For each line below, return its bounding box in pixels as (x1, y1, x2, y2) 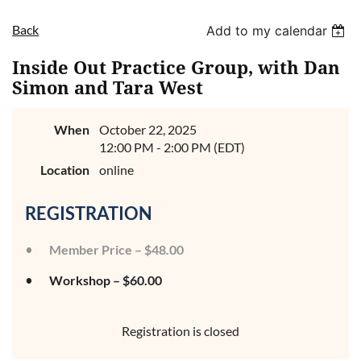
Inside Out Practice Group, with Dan (12, 58, 340, 78)
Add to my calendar (206, 23, 328, 39)
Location (40, 162, 89, 177)
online (99, 162, 134, 177)
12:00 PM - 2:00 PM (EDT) (99, 139, 245, 155)
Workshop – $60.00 (49, 272, 162, 288)
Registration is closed (122, 323, 239, 338)
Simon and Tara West (12, 78, 203, 98)
